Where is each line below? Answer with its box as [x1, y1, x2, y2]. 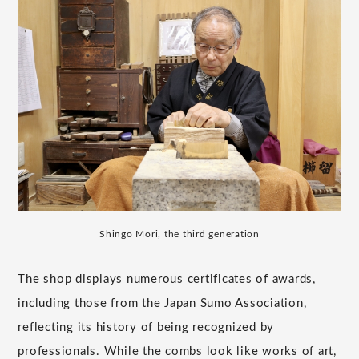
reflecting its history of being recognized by [18, 321, 275, 334]
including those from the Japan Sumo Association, [18, 297, 307, 310]
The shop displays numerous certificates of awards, [18, 273, 316, 286]
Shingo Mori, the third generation [99, 229, 260, 240]
